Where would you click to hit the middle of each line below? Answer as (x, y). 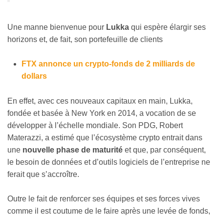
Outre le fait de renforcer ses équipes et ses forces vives (104, 199)
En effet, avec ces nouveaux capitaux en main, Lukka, (100, 101)
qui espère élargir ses (167, 27)
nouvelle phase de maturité (73, 150)
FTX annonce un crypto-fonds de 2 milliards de (108, 64)
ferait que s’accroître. (43, 174)
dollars (34, 76)
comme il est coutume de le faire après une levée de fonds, (109, 211)
